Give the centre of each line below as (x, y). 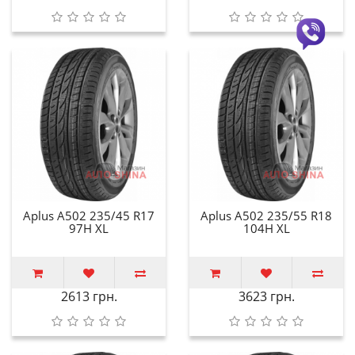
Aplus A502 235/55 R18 (266, 215)
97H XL (89, 228)
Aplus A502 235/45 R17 (89, 215)
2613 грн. (89, 296)
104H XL (266, 228)
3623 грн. (266, 296)
